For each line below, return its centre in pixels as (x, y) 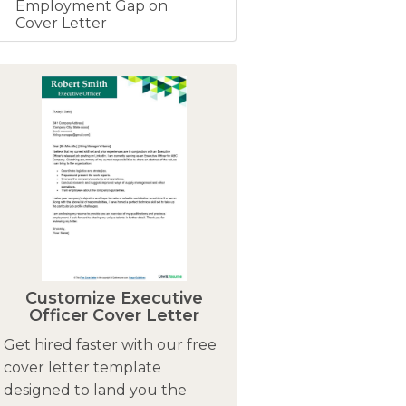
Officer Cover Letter (114, 315)
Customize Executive (114, 298)
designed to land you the (95, 390)
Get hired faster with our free (110, 344)
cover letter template (82, 367)
